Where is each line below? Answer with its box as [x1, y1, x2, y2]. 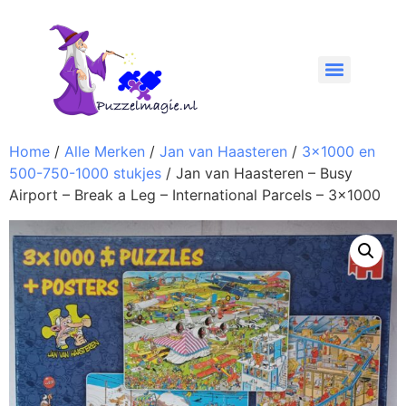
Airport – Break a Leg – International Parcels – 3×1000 [9, 185, 381, 204]
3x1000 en [302, 141, 375, 160]
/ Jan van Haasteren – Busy [161, 163, 353, 182]
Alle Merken [64, 141, 145, 160]
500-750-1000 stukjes [9, 163, 161, 182]
